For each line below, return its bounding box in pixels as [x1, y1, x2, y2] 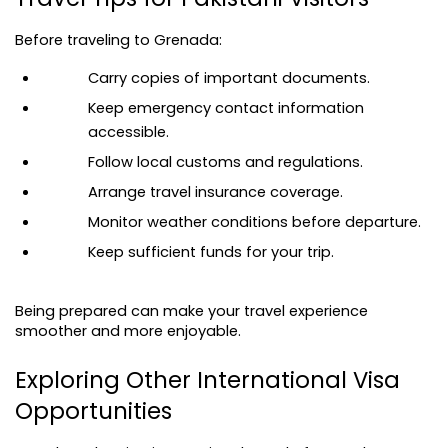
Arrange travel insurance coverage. [88, 181, 343, 202]
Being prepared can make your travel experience [15, 300, 368, 321]
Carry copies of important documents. [88, 67, 370, 88]
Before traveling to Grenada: [15, 29, 222, 50]
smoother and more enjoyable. [15, 320, 241, 341]
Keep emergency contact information [88, 97, 364, 118]
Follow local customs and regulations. [88, 151, 363, 172]
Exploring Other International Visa [15, 363, 400, 396]
